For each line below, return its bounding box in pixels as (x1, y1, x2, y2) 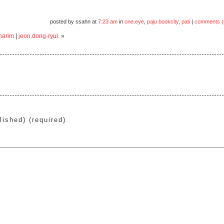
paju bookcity (146, 18, 178, 24)
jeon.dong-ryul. (18, 32, 59, 39)
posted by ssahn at (49, 18, 98, 24)
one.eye (124, 18, 144, 24)
